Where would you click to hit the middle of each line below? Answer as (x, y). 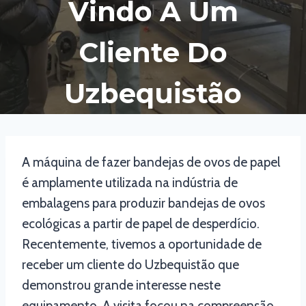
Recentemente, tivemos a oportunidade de (142, 245)
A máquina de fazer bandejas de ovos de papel (151, 163)
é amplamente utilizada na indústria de (130, 183)
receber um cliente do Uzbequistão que (130, 265)
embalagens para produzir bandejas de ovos (143, 204)
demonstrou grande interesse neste (121, 286)
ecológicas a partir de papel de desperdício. (141, 224)
